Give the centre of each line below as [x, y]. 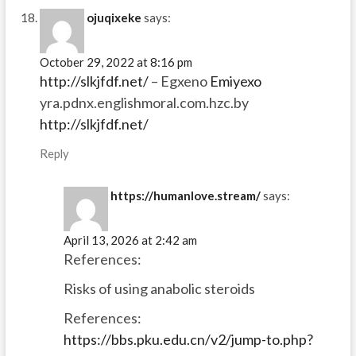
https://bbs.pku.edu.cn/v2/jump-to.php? [188, 339]
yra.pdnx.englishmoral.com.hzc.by [144, 103]
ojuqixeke [114, 18]
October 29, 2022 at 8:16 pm [116, 62]
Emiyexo [235, 81]
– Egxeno [179, 81]
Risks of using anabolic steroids [159, 288]
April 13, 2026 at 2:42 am [130, 240]
